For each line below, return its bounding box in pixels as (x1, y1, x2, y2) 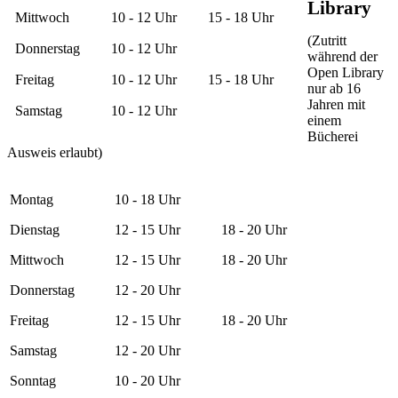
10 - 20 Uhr (115, 372, 180, 388)
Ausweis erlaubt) (7, 144, 102, 160)
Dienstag (10, 221, 60, 237)
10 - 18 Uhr (115, 191, 180, 207)
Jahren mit (307, 96, 365, 112)
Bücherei (307, 128, 358, 144)
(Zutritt (307, 32, 346, 48)
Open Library (307, 64, 384, 80)
